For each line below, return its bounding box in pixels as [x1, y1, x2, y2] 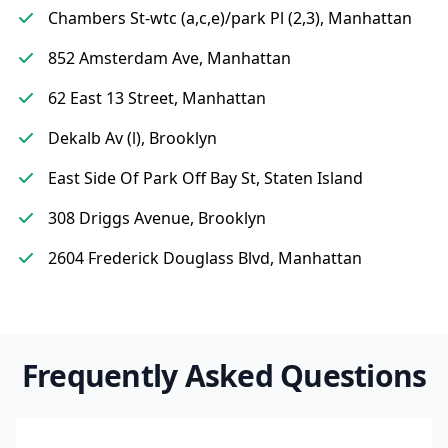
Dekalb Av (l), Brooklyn [48, 127, 217, 149]
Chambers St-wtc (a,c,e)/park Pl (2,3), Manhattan [48, 7, 412, 29]
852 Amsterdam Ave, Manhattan [48, 47, 291, 69]
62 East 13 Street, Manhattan [48, 87, 266, 109]
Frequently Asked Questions [21, 355, 427, 396]
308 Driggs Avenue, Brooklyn [48, 207, 266, 229]
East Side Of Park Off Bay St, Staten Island [48, 167, 363, 189]
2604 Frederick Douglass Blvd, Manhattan [48, 247, 362, 269]
